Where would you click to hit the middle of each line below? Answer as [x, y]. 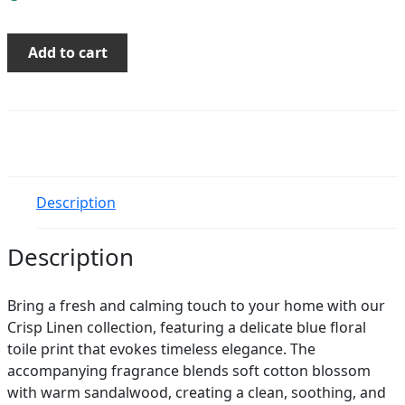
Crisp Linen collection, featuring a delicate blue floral [187, 327]
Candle [30, 108]
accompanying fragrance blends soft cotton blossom [189, 370]
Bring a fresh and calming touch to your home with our [196, 305]
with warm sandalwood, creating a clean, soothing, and [197, 392]
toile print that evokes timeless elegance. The [161, 348]
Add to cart [67, 53]
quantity [35, 130]
